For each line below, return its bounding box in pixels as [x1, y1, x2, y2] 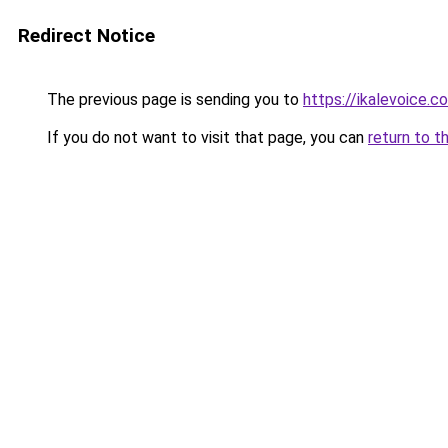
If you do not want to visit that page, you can [43, 128, 368, 147]
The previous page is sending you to [43, 90, 303, 109]
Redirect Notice [18, 24, 155, 47]
